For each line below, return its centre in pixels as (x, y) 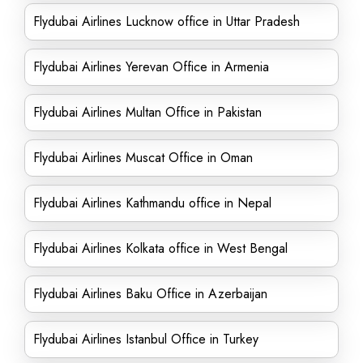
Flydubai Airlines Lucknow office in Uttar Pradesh (167, 21)
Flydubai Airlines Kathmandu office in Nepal (152, 203)
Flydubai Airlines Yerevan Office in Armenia (151, 67)
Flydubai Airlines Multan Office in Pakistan (147, 112)
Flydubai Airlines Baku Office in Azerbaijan (150, 294)
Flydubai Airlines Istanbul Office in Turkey (146, 339)
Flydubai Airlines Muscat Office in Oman (143, 158)
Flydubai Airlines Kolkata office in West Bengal (160, 248)
